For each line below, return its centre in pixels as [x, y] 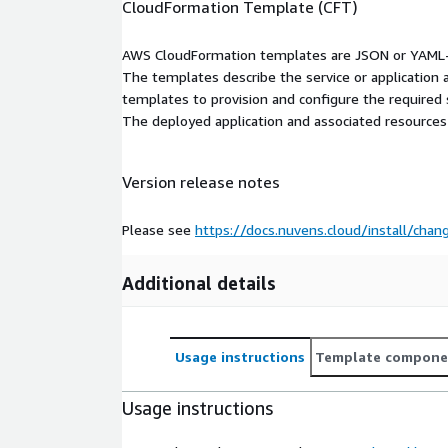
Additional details [199, 282]
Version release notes [201, 182]
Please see [158, 229]
